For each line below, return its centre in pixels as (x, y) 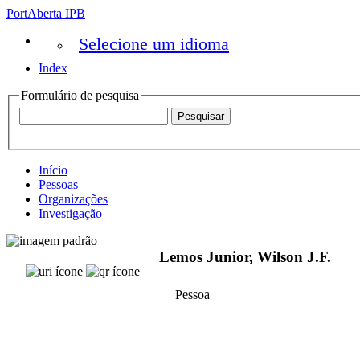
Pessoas (58, 184)
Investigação (70, 213)
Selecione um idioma (154, 44)
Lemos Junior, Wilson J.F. (245, 257)
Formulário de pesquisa (80, 95)
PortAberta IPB (46, 13)
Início (53, 170)
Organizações (73, 198)
